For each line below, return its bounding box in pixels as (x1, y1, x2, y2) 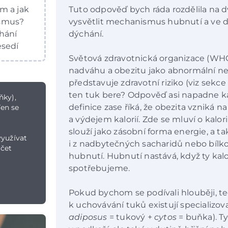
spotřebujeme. (69, 163, 130, 174)
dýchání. (69, 28, 104, 39)
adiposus (69, 212, 107, 222)
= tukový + (107, 212, 155, 222)
